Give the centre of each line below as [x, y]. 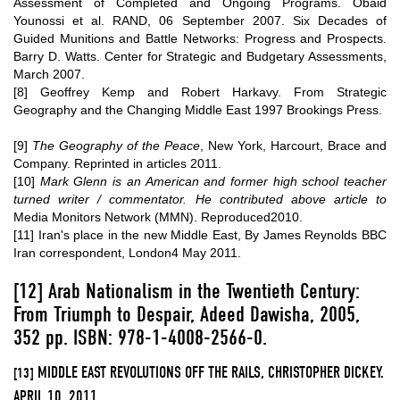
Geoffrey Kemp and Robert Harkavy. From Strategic [207, 92]
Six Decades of [340, 20]
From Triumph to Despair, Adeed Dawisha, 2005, [187, 314]
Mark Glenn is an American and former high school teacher [213, 181]
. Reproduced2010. [248, 217]
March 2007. [49, 74]
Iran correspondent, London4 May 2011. [127, 252]
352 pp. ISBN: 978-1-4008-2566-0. [140, 337]
